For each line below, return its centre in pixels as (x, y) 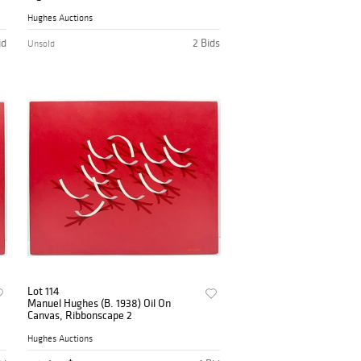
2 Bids (207, 42)
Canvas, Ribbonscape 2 (80, 315)
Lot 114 (44, 290)
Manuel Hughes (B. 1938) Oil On (100, 303)
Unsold (41, 43)
